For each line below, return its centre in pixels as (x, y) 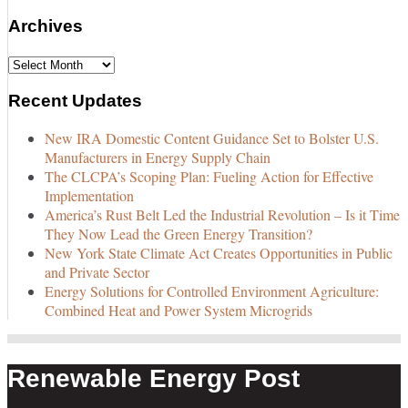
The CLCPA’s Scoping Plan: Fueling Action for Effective (209, 176)
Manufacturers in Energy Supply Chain (158, 157)
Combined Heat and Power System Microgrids (178, 310)
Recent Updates (75, 100)
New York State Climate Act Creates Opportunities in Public (219, 252)
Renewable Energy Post (153, 378)
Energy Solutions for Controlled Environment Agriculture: (212, 291)
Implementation (89, 195)
